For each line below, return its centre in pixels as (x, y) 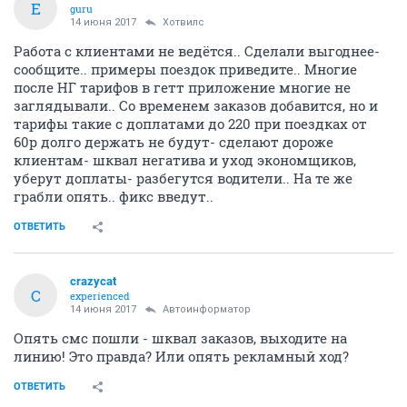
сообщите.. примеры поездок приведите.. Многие (185, 69)
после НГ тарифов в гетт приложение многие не (182, 87)
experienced (100, 296)
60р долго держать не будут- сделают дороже (174, 142)
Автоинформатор (207, 309)
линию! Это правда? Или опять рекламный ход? (181, 356)
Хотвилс (184, 22)
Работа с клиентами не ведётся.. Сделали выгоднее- (197, 51)
